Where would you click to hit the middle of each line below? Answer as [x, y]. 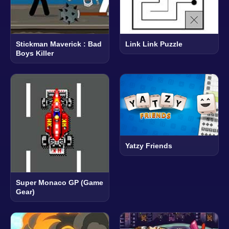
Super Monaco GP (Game [60, 182]
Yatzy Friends [149, 145]
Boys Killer [35, 53]
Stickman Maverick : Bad [59, 44]
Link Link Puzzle [154, 44]
